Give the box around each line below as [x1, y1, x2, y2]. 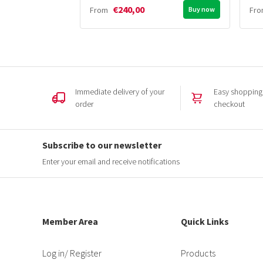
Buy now [188, 5, 215, 14]
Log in [42, 247, 65, 259]
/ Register [65, 247, 102, 259]
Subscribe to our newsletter [42, 139, 161, 151]
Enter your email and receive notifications [42, 156, 180, 167]
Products [181, 247, 216, 259]
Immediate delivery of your [75, 86, 164, 97]
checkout [213, 99, 245, 110]
